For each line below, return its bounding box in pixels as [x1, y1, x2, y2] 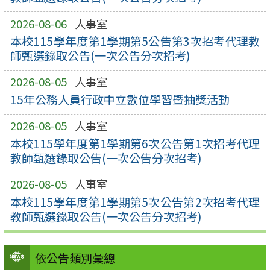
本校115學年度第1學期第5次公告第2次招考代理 [10, 193, 260, 210]
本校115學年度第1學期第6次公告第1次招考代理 [10, 134, 260, 152]
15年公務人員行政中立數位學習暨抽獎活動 [10, 91, 230, 108]
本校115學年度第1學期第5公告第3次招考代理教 [10, 33, 260, 50]
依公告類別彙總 [34, 250, 115, 267]
